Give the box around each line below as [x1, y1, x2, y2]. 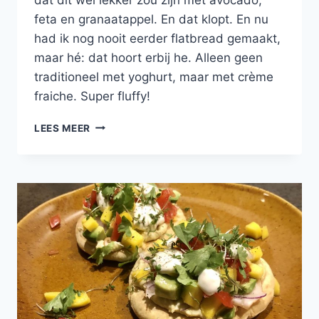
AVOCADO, [90, 178, 146, 190]
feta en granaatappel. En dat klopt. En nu [34, 11, 268, 26]
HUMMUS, [90, 163, 141, 175]
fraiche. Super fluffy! [34, 88, 150, 103]
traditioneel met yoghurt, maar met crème [34, 69, 273, 84]
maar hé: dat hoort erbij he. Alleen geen [34, 50, 263, 65]
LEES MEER [34, 122, 91, 134]
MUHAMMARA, [90, 148, 165, 160]
